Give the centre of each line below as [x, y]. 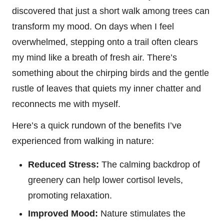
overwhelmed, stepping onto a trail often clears [105, 42]
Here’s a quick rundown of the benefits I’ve [97, 126]
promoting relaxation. [70, 196]
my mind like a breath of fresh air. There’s [94, 58]
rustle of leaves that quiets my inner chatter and [106, 89]
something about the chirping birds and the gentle [110, 73]
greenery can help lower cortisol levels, [105, 180]
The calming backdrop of [149, 165]
